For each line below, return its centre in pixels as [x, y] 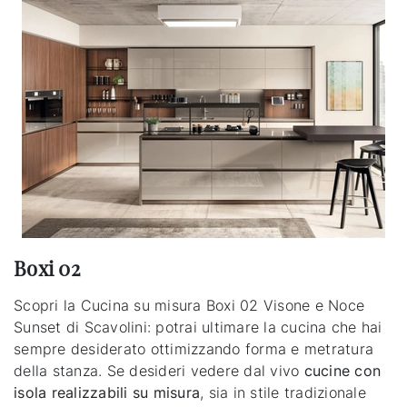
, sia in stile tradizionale [283, 393]
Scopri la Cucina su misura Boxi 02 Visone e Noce [189, 306]
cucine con [342, 371]
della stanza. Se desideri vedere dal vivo [159, 371]
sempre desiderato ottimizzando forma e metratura [194, 349]
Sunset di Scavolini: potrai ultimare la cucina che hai [198, 328]
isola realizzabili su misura [107, 393]
